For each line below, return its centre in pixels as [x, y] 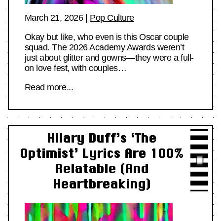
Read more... [49, 87]
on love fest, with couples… [75, 68]
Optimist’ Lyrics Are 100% [102, 153]
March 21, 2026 [54, 18]
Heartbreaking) [102, 184]
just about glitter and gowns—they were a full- [109, 57]
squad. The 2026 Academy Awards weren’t [104, 47]
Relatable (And [102, 169]
